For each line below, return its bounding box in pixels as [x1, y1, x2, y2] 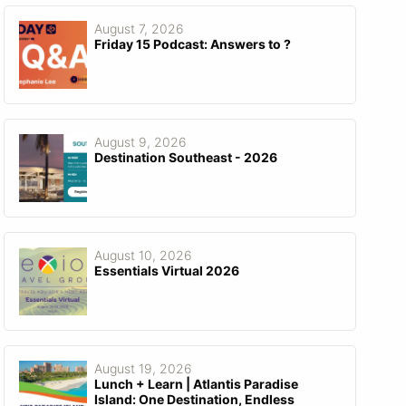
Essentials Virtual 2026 [93, 262, 239, 278]
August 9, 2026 [93, 133, 187, 150]
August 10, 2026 [93, 246, 192, 263]
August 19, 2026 [93, 360, 192, 376]
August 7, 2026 [93, 20, 184, 36]
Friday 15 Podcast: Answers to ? [93, 35, 291, 52]
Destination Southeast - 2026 [93, 149, 277, 165]
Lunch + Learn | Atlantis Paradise [93, 375, 298, 391]
